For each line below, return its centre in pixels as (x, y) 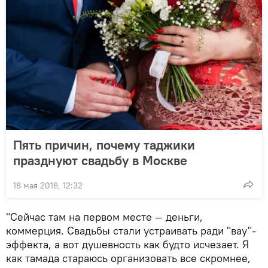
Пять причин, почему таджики (104, 144)
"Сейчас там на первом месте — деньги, (104, 217)
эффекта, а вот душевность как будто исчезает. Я (127, 244)
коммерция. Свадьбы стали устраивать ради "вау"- (131, 230)
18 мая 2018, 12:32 (48, 185)
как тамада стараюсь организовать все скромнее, (128, 258)
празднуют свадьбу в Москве (100, 160)
